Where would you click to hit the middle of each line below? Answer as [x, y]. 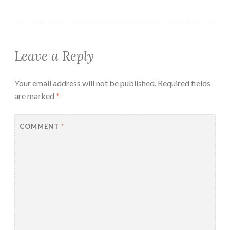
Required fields [184, 83]
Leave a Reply [54, 56]
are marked [35, 96]
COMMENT [40, 126]
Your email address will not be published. [85, 83]
